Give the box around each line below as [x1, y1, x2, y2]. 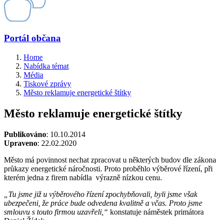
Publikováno [4, 130, 46, 138]
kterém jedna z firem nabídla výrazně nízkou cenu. [4, 173, 162, 182]
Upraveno [4, 138, 37, 147]
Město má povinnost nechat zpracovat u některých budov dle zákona [4, 155, 216, 164]
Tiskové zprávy [24, 79, 71, 88]
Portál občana [4, 33, 61, 44]
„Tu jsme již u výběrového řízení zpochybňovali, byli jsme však [4, 190, 197, 198]
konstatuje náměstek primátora [108, 207, 204, 216]
